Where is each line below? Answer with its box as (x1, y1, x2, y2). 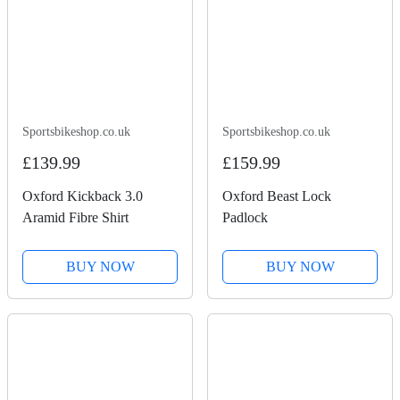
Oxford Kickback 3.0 (22, 188, 143, 204)
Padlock (222, 210, 268, 226)
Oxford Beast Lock (222, 188, 331, 204)
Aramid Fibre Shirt (22, 210, 129, 226)
